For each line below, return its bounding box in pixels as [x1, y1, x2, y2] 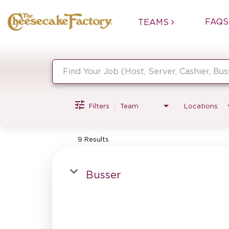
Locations [184, 102, 218, 110]
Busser [86, 169, 121, 180]
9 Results [78, 135, 109, 143]
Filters [89, 102, 109, 110]
